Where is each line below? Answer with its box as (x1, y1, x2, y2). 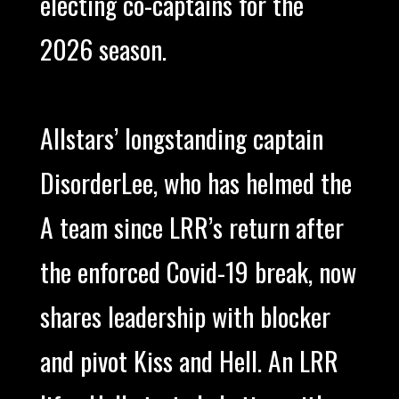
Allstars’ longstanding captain (39, 118, 323, 159)
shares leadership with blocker (39, 297, 330, 337)
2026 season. (39, 29, 167, 69)
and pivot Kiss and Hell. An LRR (39, 341, 338, 381)
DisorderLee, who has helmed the (39, 163, 352, 203)
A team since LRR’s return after (39, 208, 344, 248)
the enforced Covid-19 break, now (39, 252, 356, 292)
